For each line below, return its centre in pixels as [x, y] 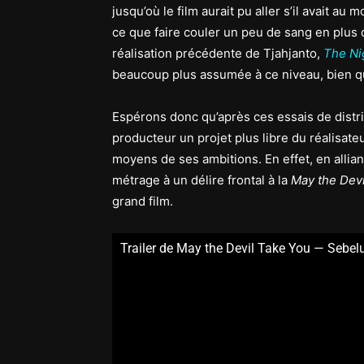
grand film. [143, 201]
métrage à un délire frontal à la [201, 180]
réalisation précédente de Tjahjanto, [218, 53]
